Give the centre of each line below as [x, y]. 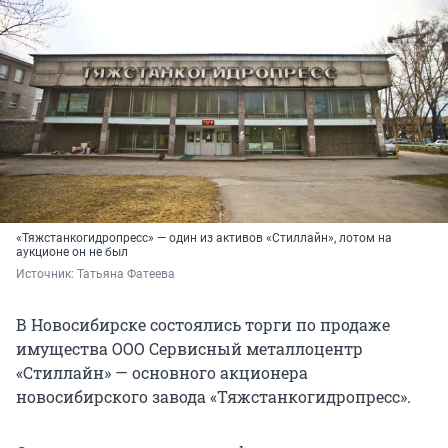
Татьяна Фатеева [126, 274]
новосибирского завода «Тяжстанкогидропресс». [213, 397]
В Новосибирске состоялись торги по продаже [203, 325]
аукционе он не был [72, 252]
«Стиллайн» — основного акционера [162, 373]
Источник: [46, 274]
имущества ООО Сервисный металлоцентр [189, 349]
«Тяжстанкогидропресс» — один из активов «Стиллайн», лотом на [204, 238]
